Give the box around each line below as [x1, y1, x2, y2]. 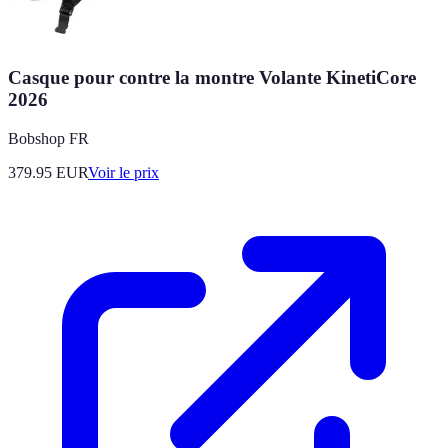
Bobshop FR [8, 130, 89, 148]
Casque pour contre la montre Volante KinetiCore [8, 67, 416, 89]
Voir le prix [88, 164, 159, 182]
